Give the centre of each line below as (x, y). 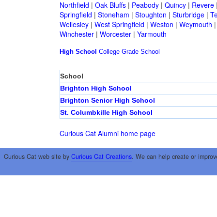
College (109, 52)
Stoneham (113, 15)
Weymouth (195, 24)
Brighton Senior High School (107, 101)
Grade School (140, 52)
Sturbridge (188, 15)
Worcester (115, 34)
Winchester (77, 34)
